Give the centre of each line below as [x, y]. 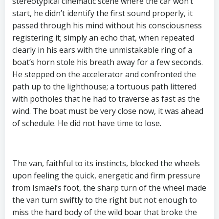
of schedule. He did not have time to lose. [87, 123]
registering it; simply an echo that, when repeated [103, 38]
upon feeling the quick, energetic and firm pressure [106, 176]
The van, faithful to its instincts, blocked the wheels [106, 164]
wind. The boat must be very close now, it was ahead [108, 111]
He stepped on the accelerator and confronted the [104, 75]
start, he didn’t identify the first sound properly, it [102, 13]
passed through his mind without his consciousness [107, 26]
